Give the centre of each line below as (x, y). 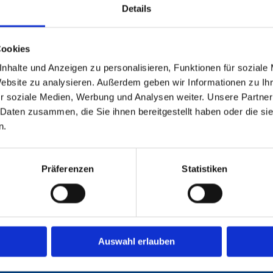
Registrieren (104, 237)
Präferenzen (68, 169)
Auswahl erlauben (136, 241)
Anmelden (100, 249)
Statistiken (205, 169)
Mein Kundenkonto (118, 261)
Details (136, 9)
